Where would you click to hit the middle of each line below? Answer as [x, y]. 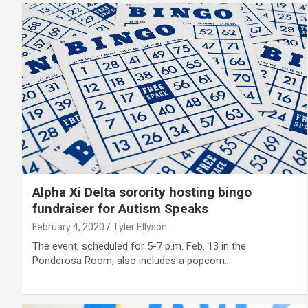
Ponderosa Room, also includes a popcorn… [132, 260]
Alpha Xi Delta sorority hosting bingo [142, 192]
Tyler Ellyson [140, 227]
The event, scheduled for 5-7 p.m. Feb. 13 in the [139, 246]
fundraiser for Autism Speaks [120, 208]
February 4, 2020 [68, 227]
